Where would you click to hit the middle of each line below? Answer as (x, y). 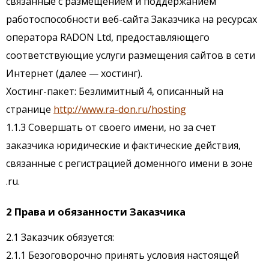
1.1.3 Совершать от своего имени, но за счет (111, 128)
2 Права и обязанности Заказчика (96, 212)
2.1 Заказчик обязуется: (60, 237)
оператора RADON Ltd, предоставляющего (108, 38)
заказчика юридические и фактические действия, (123, 146)
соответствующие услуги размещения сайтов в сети (131, 56)
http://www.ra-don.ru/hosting (120, 110)
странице (30, 110)
